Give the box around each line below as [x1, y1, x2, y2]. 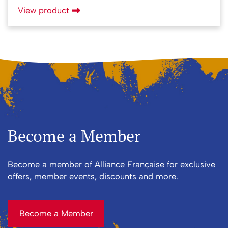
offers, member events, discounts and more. [8, 171, 178, 181]
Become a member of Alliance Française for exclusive [8, 159, 215, 169]
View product [18, 5, 72, 15]
